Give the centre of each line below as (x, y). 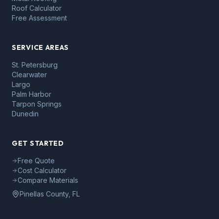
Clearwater (29, 75)
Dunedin (25, 114)
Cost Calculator (42, 170)
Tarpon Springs (37, 104)
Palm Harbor (32, 94)
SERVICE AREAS (41, 47)
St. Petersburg (35, 65)
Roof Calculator (37, 8)
